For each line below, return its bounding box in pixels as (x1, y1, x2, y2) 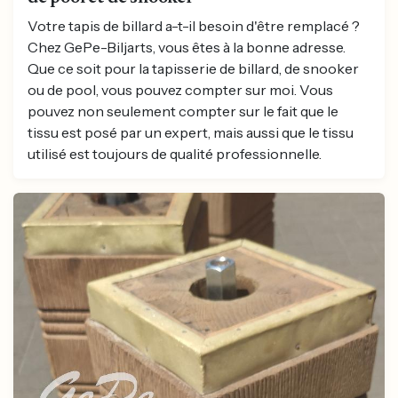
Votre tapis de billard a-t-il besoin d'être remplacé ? (28, 16, 360, 35)
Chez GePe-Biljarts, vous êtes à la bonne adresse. (28, 37, 346, 56)
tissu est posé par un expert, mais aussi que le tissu (28, 123, 354, 141)
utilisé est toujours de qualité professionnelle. (28, 144, 322, 163)
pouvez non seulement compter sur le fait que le (28, 101, 338, 120)
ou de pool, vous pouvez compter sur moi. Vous (28, 80, 333, 99)
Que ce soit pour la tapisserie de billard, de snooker (28, 59, 359, 77)
